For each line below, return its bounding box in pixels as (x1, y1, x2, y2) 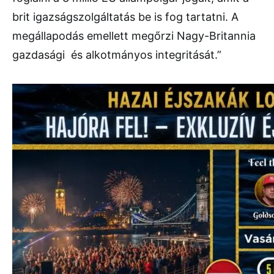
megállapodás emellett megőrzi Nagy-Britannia (12, 29, 256, 43)
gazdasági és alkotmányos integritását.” (12, 48, 221, 62)
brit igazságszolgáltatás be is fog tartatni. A (12, 10, 239, 24)
